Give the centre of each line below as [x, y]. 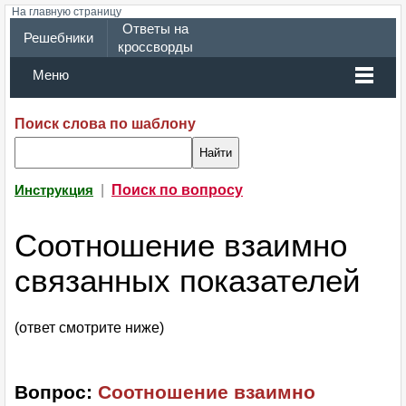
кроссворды [155, 47]
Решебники [58, 38]
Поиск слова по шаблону [105, 124]
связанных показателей [188, 281]
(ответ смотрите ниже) [89, 328]
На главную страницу [67, 12]
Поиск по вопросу [177, 190]
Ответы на [155, 29]
